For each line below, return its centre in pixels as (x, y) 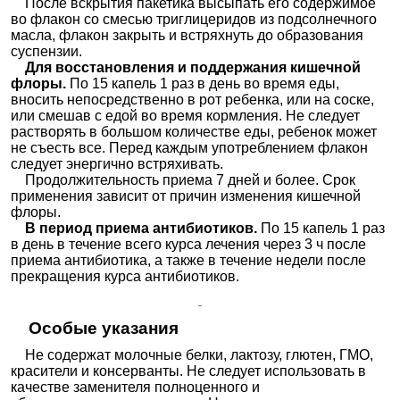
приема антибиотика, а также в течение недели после (189, 260)
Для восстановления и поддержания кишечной (186, 67)
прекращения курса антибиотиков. (125, 276)
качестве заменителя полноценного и (136, 387)
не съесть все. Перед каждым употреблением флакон (190, 147)
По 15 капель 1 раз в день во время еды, (205, 83)
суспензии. (47, 51)
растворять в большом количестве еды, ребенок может (194, 131)
